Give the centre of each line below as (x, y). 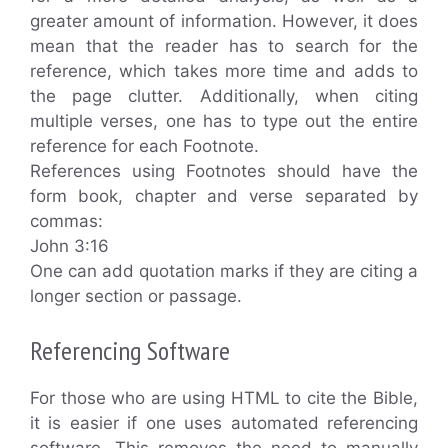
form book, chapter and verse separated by (224, 196)
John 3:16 (69, 246)
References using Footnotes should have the (224, 171)
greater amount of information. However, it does (224, 21)
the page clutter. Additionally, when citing (224, 96)
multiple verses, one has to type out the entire (224, 121)
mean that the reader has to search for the (224, 46)
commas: (66, 221)
